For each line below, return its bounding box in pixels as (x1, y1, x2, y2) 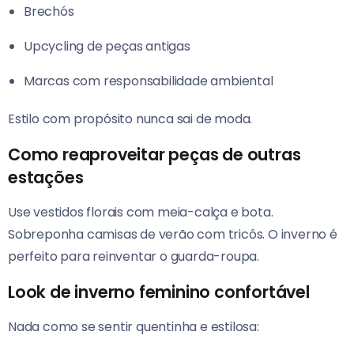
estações (8, 166, 84, 190)
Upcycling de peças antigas (24, 37, 190, 56)
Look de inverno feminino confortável (8, 281, 310, 304)
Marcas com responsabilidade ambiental (24, 72, 273, 91)
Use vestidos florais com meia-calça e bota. (8, 203, 273, 222)
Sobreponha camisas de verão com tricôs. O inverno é (8, 225, 337, 244)
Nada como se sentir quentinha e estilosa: (8, 318, 259, 337)
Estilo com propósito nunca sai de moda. (8, 110, 253, 129)
